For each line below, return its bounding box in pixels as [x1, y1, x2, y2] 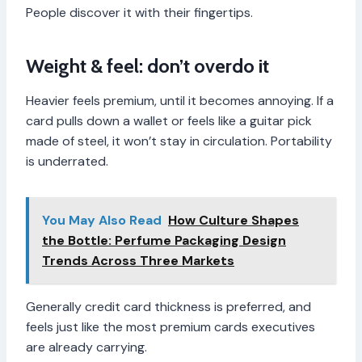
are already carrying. [26, 339, 147, 356]
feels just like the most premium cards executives [26, 318, 315, 336]
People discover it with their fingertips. [26, 4, 253, 22]
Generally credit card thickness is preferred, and [26, 298, 311, 316]
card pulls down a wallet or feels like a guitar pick [26, 112, 312, 130]
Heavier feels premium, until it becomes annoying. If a [26, 92, 334, 110]
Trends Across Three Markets [42, 252, 234, 270]
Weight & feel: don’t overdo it [26, 54, 269, 78]
